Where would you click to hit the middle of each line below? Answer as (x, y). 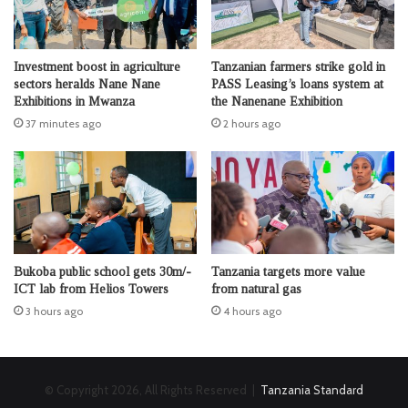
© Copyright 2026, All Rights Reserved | (153, 390)
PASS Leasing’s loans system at (297, 84)
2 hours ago (252, 123)
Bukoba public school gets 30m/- (102, 272)
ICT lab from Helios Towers (91, 290)
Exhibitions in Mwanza (74, 102)
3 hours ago (54, 311)
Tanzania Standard (312, 390)
